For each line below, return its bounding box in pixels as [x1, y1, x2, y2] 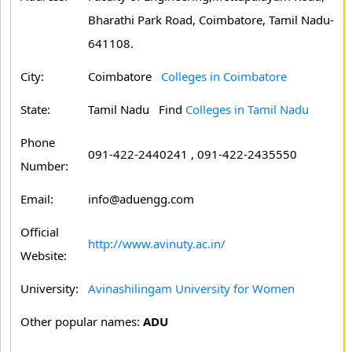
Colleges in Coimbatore [161, 68, 287, 84]
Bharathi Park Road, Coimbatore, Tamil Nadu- [88, 12, 334, 27]
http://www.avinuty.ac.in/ [88, 236, 225, 251]
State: [20, 101, 50, 117]
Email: [20, 191, 53, 207]
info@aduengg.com [88, 191, 194, 207]
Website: [20, 247, 67, 263]
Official [20, 224, 59, 240]
